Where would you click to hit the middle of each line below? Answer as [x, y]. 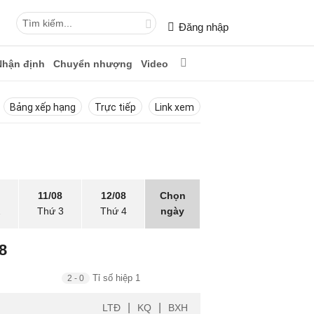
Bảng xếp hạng [43, 107]
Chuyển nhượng [93, 64]
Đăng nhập [204, 27]
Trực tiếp [115, 107]
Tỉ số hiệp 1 [115, 278]
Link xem [175, 107]
